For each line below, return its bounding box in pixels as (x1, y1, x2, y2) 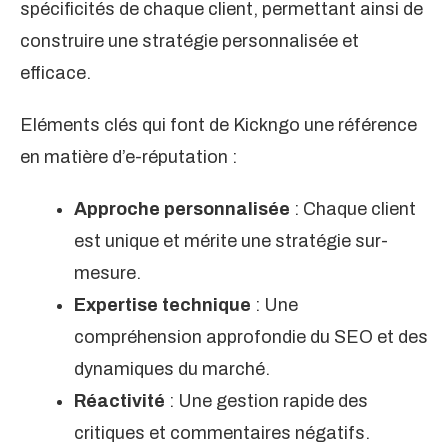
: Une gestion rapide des (165, 391, 368, 412)
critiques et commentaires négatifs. (74, 423, 370, 444)
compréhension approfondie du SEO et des (74, 327, 428, 348)
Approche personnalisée (74, 199, 290, 220)
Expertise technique (74, 295, 251, 316)
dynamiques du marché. (74, 359, 270, 380)
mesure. (74, 263, 141, 284)
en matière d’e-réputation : (20, 147, 237, 168)
